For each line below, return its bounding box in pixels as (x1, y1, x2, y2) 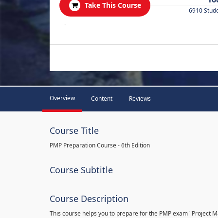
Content (91, 94, 112, 103)
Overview (50, 94, 75, 102)
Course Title (50, 125, 99, 136)
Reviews (129, 94, 151, 103)
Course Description (50, 193, 128, 204)
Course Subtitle (50, 164, 113, 176)
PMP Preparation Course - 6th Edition (50, 141, 150, 149)
